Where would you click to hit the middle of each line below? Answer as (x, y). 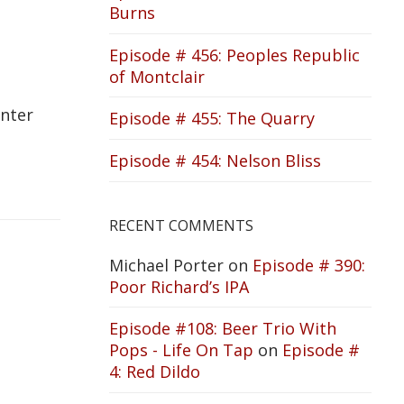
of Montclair (157, 76)
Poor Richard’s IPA (179, 286)
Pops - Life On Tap (181, 350)
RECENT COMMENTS (181, 225)
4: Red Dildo (155, 372)
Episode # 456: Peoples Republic (234, 55)
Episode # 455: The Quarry (212, 119)
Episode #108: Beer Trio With (223, 329)
